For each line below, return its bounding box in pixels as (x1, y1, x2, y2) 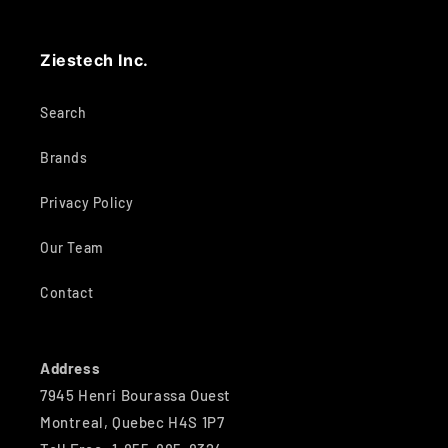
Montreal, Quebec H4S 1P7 (40, 413, 225, 431)
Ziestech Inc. (40, 50, 149, 70)
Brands (40, 149, 88, 166)
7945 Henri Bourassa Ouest (40, 386, 231, 404)
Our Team (40, 239, 104, 256)
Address (40, 359, 101, 377)
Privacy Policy (40, 194, 134, 211)
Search (40, 104, 87, 121)
